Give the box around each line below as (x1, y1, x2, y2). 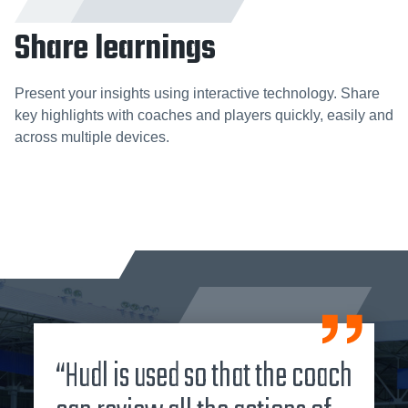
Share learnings (15, 23, 216, 76)
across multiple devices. (15, 128, 169, 145)
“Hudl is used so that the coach (55, 351, 352, 403)
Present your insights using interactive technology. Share (15, 85, 380, 101)
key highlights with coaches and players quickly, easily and (15, 107, 393, 123)
